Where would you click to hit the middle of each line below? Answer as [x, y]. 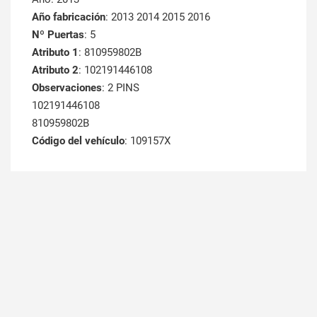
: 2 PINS [121, 88]
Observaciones [67, 88]
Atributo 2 [55, 70]
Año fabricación [69, 17]
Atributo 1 [55, 53]
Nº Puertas [58, 35]
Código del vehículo [78, 141]
